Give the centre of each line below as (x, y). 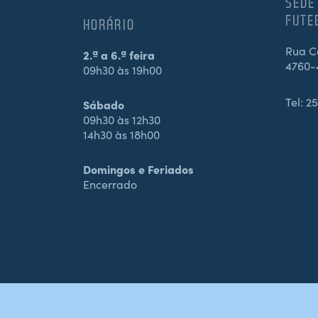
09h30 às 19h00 (122, 70)
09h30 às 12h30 (122, 120)
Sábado (104, 105)
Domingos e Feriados (138, 169)
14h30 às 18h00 (121, 135)
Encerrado (110, 184)
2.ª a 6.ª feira (119, 55)
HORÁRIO (109, 25)
